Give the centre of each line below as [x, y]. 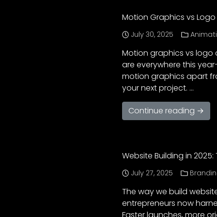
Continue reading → [166, 111]
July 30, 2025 [152, 35]
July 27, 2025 [152, 173]
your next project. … [158, 88]
